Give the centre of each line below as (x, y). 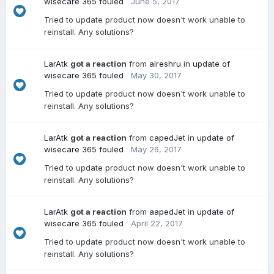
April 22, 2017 (157, 223)
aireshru (165, 64)
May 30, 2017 (156, 75)
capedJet (167, 138)
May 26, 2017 (156, 149)
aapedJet (167, 212)
